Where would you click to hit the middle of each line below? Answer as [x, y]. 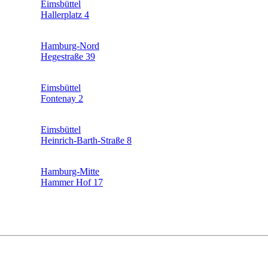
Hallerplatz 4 [65, 14]
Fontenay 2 [62, 98]
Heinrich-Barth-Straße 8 [86, 140]
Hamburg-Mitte [70, 171]
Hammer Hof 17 [72, 182]
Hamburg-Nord [70, 45]
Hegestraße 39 [68, 56]
